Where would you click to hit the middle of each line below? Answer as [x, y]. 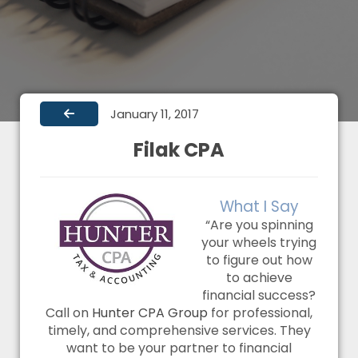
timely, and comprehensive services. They [179, 330]
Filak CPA [179, 150]
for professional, [260, 313]
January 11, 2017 [155, 114]
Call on [69, 313]
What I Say [259, 207]
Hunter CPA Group [150, 313]
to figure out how [259, 260]
